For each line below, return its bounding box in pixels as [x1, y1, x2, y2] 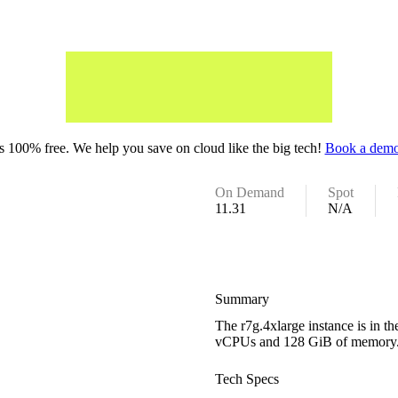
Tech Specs [215, 370, 280, 386]
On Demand [215, 185, 285, 200]
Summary [215, 291, 270, 306]
